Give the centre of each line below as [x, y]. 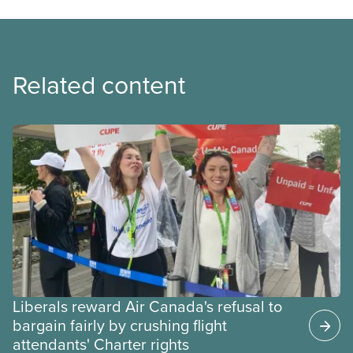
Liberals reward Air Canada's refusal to [147, 306]
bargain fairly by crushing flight [120, 325]
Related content [99, 84]
